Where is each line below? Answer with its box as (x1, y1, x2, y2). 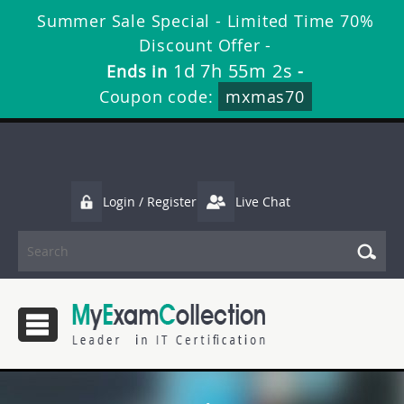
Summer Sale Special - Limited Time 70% (37, 10, 374, 32)
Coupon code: (98, 86, 219, 107)
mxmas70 (225, 86, 305, 107)
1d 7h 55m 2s (172, 59, 293, 83)
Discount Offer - (139, 34, 272, 56)
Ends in (106, 60, 173, 82)
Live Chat (235, 193, 290, 210)
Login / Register (103, 193, 197, 210)
